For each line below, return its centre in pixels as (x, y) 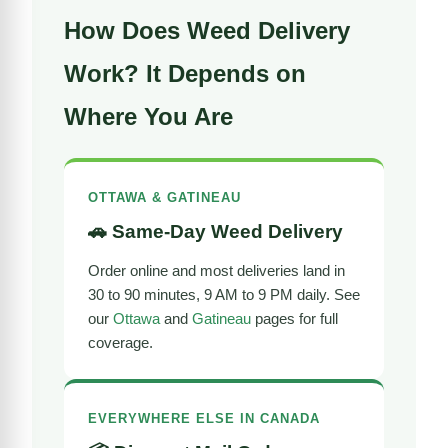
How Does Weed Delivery (207, 30)
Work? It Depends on (185, 73)
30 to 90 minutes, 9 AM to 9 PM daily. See (224, 294)
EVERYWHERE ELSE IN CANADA (204, 418)
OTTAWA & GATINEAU (164, 197)
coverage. (120, 342)
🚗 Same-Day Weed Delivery (215, 231)
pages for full (294, 318)
